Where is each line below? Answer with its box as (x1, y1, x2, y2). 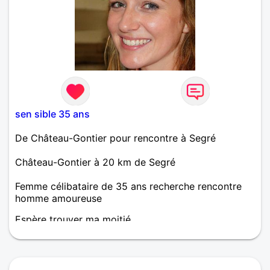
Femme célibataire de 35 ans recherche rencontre (15, 180, 242, 192)
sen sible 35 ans (15, 107, 90, 120)
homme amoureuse (15, 192, 102, 204)
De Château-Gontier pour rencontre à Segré (15, 131, 216, 144)
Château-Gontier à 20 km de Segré (15, 155, 175, 168)
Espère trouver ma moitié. (15, 213, 133, 225)
